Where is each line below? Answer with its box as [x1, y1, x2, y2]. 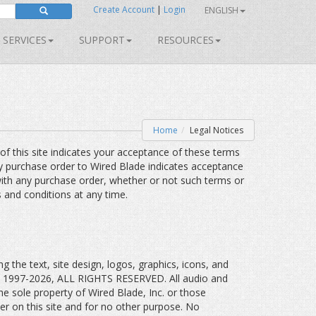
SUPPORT [79, 33, 125, 47]
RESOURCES [157, 33, 214, 47]
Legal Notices [190, 124, 243, 136]
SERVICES [3, 33, 47, 47]
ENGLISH [205, 4, 238, 16]
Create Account [92, 4, 154, 16]
